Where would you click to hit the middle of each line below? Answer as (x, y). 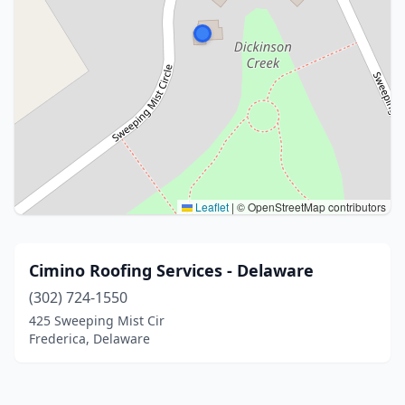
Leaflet (211, 207)
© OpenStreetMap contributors (310, 207)
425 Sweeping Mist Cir (97, 320)
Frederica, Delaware (89, 339)
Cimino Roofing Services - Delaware (171, 270)
